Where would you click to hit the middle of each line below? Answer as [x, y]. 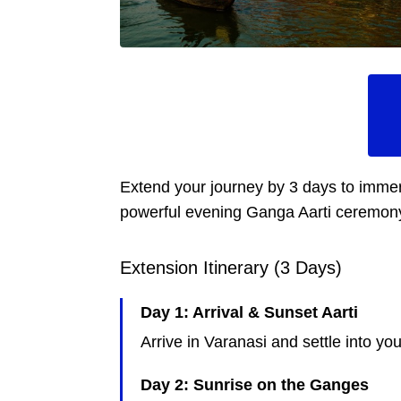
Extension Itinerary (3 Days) [231, 268]
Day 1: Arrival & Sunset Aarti [250, 313]
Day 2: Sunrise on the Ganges [255, 385]
